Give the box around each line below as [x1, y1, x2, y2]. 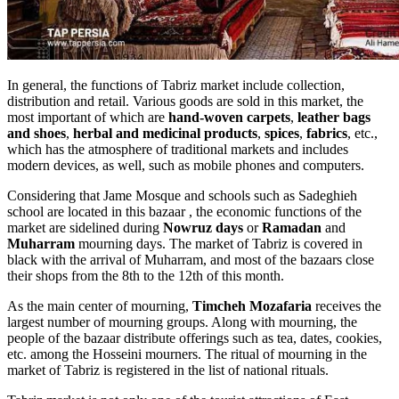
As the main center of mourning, [7, 298, 192, 314]
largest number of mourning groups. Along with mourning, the [7, 314, 357, 330]
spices [265, 126, 299, 142]
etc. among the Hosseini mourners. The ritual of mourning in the [7, 346, 367, 362]
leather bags [294, 110, 370, 126]
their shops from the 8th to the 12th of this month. [7, 268, 284, 284]
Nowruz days [163, 220, 243, 236]
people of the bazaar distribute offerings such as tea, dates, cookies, [7, 330, 382, 346]
